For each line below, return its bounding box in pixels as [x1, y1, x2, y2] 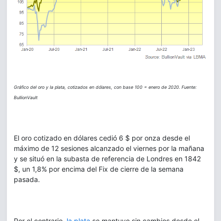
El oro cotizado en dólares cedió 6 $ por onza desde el [14, 133, 190, 142]
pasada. [14, 175, 40, 184]
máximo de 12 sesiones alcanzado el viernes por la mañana [14, 144, 204, 152]
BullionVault [14, 94, 37, 100]
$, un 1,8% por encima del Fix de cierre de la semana [14, 164, 184, 173]
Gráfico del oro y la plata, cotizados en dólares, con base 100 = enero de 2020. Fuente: [14, 84, 196, 90]
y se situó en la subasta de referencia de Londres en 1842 [14, 154, 201, 163]
